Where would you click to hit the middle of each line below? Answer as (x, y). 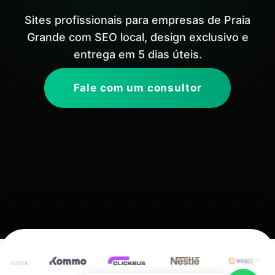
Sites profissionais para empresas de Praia (137, 20)
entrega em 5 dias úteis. (137, 55)
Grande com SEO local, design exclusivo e (137, 37)
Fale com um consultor (137, 88)
